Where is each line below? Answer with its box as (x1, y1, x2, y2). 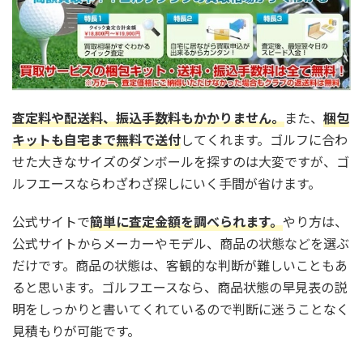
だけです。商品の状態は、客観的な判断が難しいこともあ (12, 255, 348, 275)
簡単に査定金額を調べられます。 (90, 211, 283, 232)
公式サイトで (12, 211, 90, 232)
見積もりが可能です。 (12, 321, 140, 341)
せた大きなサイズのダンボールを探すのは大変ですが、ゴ (12, 152, 349, 172)
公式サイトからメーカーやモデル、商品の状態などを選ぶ (12, 233, 349, 254)
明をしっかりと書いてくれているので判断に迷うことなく (12, 299, 349, 319)
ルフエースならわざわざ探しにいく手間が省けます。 (12, 173, 321, 194)
